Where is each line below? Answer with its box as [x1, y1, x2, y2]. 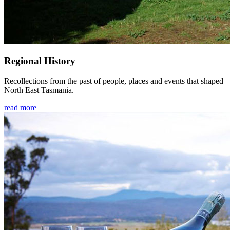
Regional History [4, 55, 75, 66]
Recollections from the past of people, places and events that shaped [4, 76, 223, 85]
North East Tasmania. [4, 85, 74, 94]
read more [4, 103, 36, 112]
